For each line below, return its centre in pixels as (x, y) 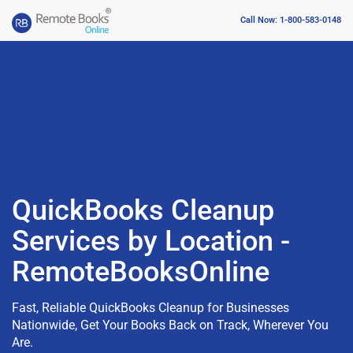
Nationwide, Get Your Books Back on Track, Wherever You (170, 325)
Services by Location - (151, 241)
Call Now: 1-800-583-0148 (291, 20)
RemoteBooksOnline (141, 271)
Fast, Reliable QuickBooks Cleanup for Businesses (150, 307)
